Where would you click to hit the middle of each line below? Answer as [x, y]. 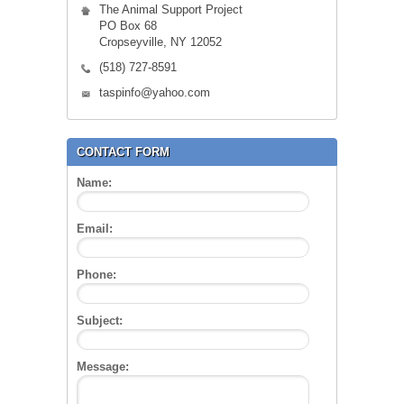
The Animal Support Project [171, 10]
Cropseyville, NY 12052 [161, 42]
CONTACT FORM [123, 152]
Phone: [96, 275]
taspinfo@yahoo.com [155, 93]
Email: [95, 229]
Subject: [100, 321]
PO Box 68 [128, 26]
